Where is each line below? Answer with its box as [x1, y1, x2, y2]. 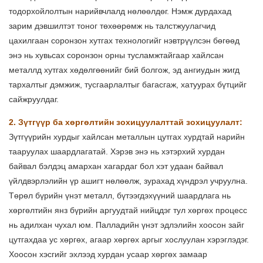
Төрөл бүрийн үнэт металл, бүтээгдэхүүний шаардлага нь [9, 191, 231, 201]
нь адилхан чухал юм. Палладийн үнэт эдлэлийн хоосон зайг [9, 220, 244, 230]
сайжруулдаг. [9, 95, 59, 104]
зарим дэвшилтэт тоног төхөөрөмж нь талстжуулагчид [9, 21, 215, 31]
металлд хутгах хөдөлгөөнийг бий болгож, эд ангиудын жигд [9, 65, 240, 75]
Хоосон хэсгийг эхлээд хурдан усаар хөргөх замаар [9, 249, 207, 259]
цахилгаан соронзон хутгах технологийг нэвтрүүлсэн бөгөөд [9, 36, 240, 46]
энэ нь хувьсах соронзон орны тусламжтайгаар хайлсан [9, 50, 224, 60]
